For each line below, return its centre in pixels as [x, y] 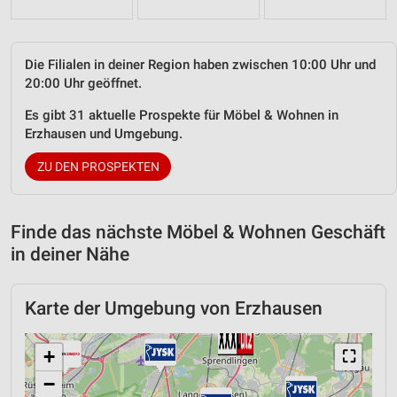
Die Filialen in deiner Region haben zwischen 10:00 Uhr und [200, 65]
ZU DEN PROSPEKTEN [98, 167]
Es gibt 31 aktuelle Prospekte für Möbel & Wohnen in [182, 116]
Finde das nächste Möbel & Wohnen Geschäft [198, 233]
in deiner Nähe [70, 255]
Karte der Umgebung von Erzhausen [174, 309]
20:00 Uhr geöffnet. [83, 84]
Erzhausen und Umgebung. [104, 134]
